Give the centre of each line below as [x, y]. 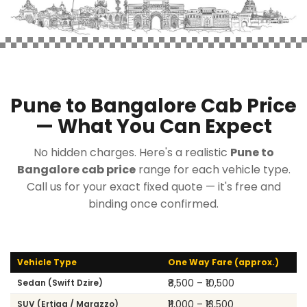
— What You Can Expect [153, 126]
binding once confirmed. [153, 204]
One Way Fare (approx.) [223, 262]
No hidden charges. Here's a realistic [132, 152]
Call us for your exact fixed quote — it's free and [153, 186]
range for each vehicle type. [213, 169]
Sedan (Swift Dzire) [60, 282]
